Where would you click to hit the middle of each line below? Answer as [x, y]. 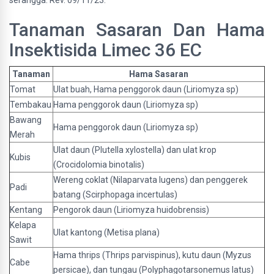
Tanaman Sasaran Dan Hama [137, 30]
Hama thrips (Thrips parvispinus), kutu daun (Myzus [152, 255]
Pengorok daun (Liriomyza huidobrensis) [131, 210]
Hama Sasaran [159, 74]
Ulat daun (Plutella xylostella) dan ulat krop [135, 150]
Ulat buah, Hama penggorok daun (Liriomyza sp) [146, 89]
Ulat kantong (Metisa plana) [106, 232]
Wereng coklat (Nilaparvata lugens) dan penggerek [150, 180]
